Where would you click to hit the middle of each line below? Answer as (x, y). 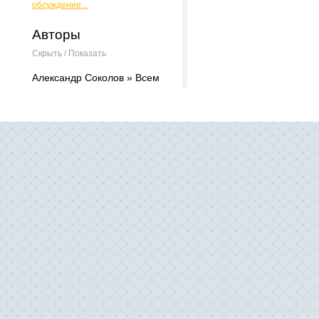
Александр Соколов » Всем (96, 78)
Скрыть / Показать (69, 53)
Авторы (56, 35)
